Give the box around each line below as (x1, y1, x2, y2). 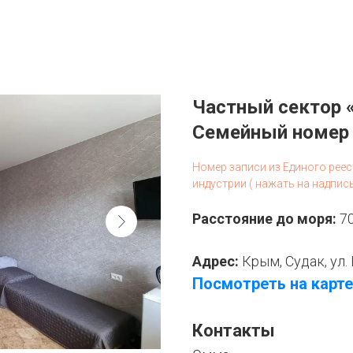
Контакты (192, 321, 275, 340)
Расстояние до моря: (192, 210, 340, 227)
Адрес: (192, 253, 242, 269)
